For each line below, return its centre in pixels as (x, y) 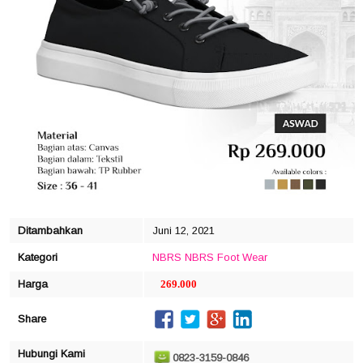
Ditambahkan (50, 230)
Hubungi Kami (51, 353)
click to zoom (181, 203)
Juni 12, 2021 (184, 230)
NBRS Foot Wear (226, 257)
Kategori (38, 257)
